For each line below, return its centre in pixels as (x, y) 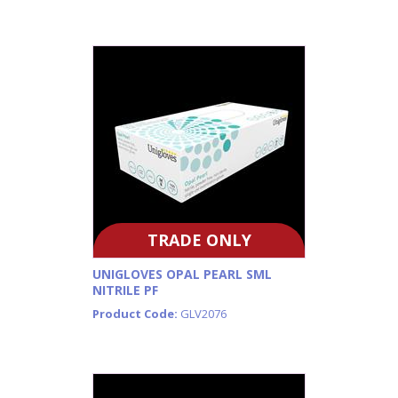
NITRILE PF (125, 291)
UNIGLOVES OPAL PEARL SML (182, 275)
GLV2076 (203, 314)
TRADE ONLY (199, 239)
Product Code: (136, 314)
